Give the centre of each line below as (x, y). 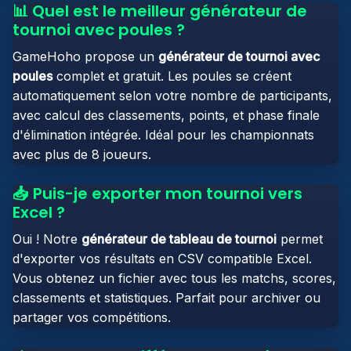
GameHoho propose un (85, 56)
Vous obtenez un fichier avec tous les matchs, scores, (174, 278)
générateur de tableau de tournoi (179, 239)
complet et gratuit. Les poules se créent (172, 76)
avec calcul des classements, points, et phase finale (166, 115)
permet (300, 239)
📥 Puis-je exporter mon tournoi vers (157, 194)
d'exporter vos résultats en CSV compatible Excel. (162, 259)
